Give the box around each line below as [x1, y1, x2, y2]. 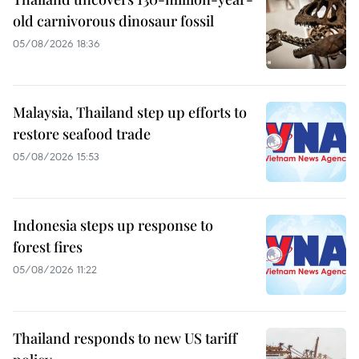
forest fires [13, 237, 83, 257]
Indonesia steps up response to [13, 216, 213, 236]
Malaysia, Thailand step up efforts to [13, 103, 247, 123]
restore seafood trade [13, 124, 151, 144]
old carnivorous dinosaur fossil [13, 11, 214, 31]
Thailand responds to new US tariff [13, 329, 237, 349]
